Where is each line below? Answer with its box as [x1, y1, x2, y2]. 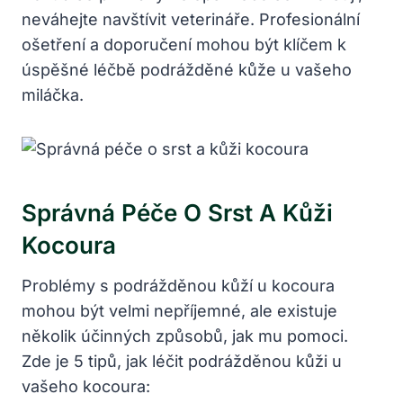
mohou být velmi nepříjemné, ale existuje [22, 300, 337, 320]
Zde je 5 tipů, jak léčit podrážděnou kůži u [22, 351, 342, 371]
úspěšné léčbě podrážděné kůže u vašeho [22, 59, 352, 79]
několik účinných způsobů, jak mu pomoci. [22, 326, 348, 345]
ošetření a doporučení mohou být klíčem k [22, 34, 346, 54]
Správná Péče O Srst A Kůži [22, 198, 333, 227]
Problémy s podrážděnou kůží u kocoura [22, 275, 335, 295]
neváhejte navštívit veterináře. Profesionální [22, 9, 360, 29]
